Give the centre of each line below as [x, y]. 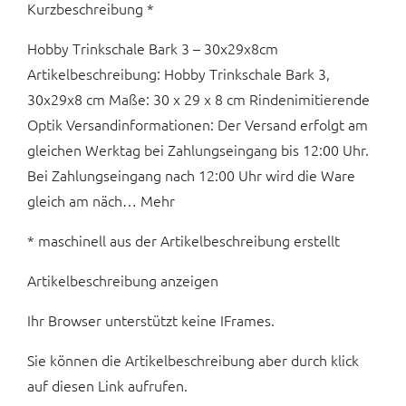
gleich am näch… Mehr [101, 201]
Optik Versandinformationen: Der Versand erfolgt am [198, 125]
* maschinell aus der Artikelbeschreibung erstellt [184, 241]
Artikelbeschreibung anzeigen [123, 280]
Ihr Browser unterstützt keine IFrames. [151, 320]
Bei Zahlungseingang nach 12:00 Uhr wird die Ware [191, 175]
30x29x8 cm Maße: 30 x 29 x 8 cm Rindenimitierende [198, 99]
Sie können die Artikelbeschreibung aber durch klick [193, 360]
